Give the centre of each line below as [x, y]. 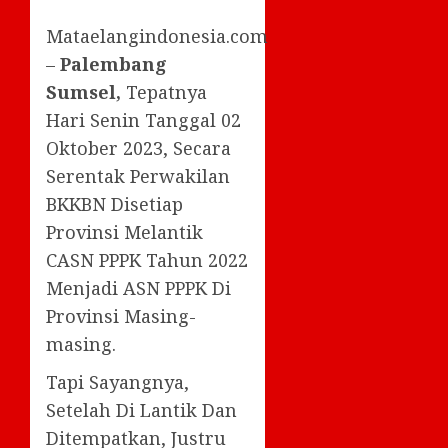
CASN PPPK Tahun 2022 [147, 259]
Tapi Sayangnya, [117, 381]
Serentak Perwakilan [138, 175]
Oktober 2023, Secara [138, 147]
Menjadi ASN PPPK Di [138, 287]
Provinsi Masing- [121, 315]
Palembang [113, 63]
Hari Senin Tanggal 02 [143, 119]
